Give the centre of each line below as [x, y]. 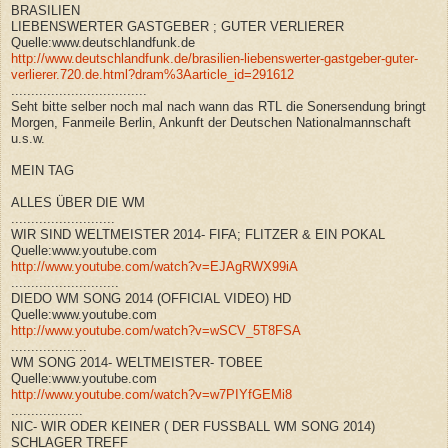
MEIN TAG [42, 170]
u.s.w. [28, 138]
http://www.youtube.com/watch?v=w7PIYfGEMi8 [151, 394]
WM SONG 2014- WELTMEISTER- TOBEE [137, 362]
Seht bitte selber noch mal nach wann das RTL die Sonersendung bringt [218, 106]
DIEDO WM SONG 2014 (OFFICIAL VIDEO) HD [151, 298]
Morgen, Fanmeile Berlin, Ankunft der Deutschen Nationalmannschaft [211, 122]
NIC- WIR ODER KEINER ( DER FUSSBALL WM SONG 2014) [193, 426]
